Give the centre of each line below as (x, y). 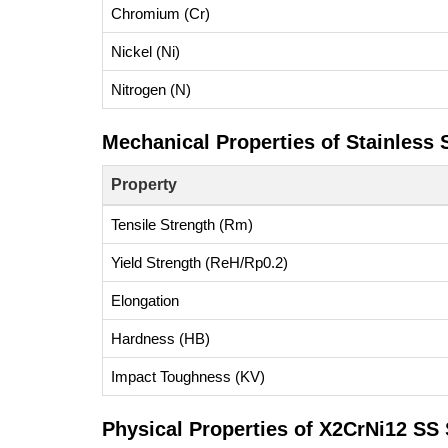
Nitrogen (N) (151, 89)
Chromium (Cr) (160, 13)
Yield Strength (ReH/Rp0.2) (199, 262)
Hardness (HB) (160, 338)
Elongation (145, 300)
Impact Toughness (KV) (188, 376)
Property (144, 184)
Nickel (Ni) (145, 51)
